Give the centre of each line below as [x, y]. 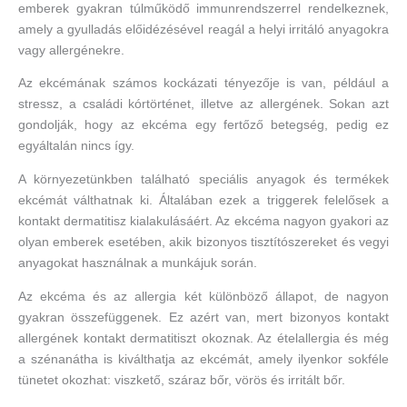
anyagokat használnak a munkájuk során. [138, 263]
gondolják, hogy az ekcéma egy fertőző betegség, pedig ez [203, 125]
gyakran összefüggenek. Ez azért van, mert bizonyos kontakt [203, 317]
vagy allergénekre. [71, 50]
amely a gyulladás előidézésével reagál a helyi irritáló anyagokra [203, 29]
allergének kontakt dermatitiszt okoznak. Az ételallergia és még [203, 338]
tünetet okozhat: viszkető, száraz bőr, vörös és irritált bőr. [182, 380]
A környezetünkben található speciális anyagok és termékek [203, 179]
